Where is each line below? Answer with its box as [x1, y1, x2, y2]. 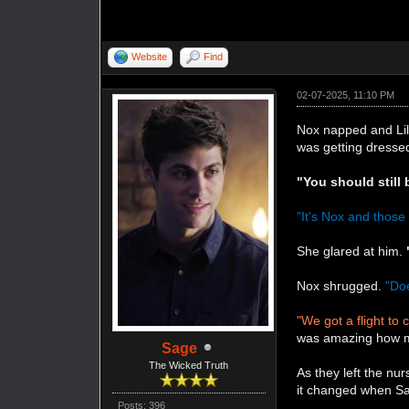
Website [131, 50, 168, 62]
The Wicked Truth [149, 359, 229, 371]
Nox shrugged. [297, 278, 386, 293]
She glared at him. [297, 243, 407, 258]
